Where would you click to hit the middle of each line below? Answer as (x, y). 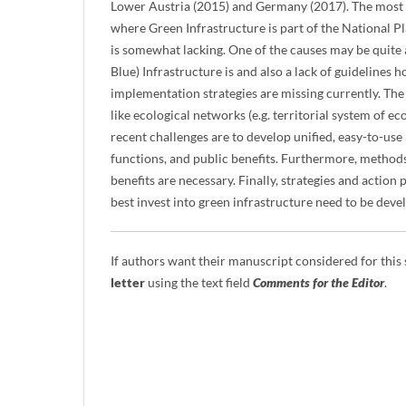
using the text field (199, 282)
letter (128, 282)
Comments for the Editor (319, 282)
